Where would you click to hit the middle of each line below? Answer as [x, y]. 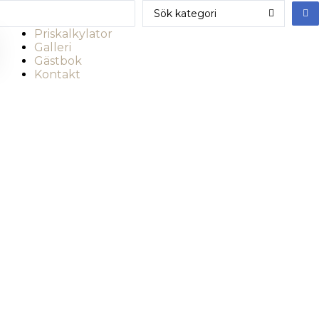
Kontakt [57, 74]
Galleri [52, 47]
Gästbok [58, 61]
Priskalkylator [73, 34]
